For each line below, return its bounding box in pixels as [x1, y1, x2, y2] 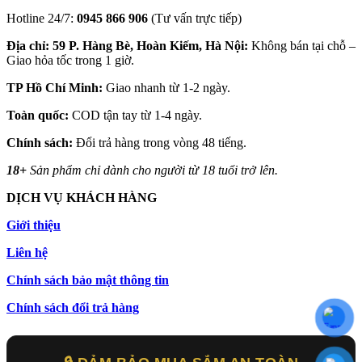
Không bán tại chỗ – [248, 39, 356, 53]
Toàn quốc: [6, 108, 69, 123]
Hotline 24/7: [6, 11, 77, 26]
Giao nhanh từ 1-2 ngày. [103, 81, 230, 95]
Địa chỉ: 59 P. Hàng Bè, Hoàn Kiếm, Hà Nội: [6, 39, 248, 53]
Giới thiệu [6, 218, 61, 233]
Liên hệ [6, 246, 48, 260]
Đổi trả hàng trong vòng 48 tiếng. [73, 136, 246, 150]
